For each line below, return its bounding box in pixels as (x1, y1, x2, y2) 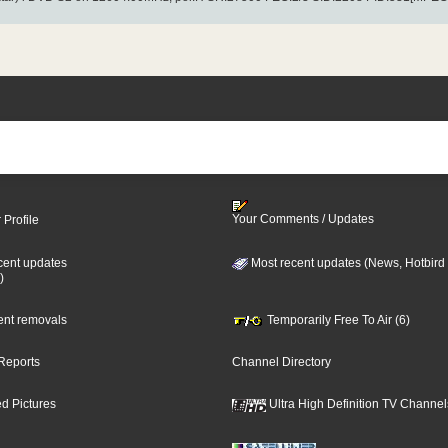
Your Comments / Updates (231, 212, 374, 227)
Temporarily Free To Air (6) (263, 313, 410, 328)
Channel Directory (231, 355, 331, 370)
